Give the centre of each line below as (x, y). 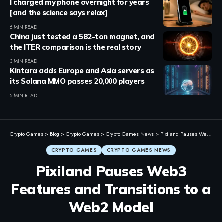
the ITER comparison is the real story (76, 47)
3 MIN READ (24, 61)
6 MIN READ (24, 27)
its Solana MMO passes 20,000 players (77, 81)
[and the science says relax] (58, 12)
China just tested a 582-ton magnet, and (82, 36)
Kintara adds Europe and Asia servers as (82, 70)
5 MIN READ (24, 95)
